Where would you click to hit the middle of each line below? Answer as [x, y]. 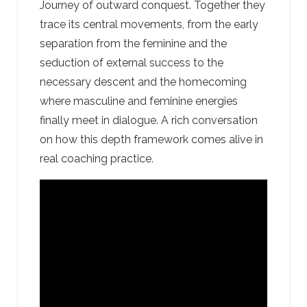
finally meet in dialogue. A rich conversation [149, 120]
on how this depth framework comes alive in [151, 139]
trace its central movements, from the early [149, 24]
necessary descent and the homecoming [143, 82]
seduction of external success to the [132, 63]
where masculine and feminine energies [139, 101]
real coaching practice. [97, 159]
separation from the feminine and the [133, 44]
